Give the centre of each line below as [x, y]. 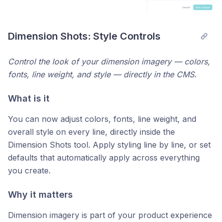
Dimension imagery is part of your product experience [110, 215]
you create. [29, 171]
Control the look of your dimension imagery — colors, [109, 62]
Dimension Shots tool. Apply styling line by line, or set [109, 145]
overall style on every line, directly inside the [91, 132]
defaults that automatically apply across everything [104, 158]
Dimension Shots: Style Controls [84, 36]
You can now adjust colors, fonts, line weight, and [102, 119]
